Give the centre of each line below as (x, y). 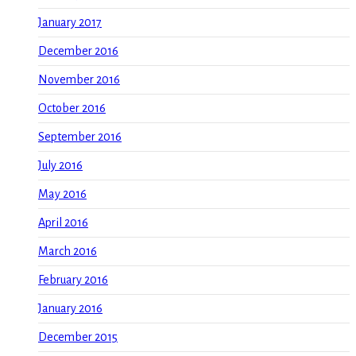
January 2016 (70, 309)
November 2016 (79, 80)
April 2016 (63, 223)
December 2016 (78, 51)
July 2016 (60, 166)
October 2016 (72, 108)
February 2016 (73, 280)
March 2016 (68, 252)
